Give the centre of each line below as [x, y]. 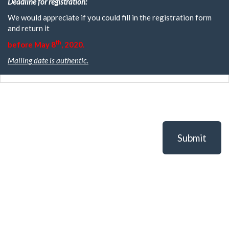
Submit [192, 138]
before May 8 [32, 44]
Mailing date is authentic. [48, 60]
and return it [29, 28]
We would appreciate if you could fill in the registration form [110, 17]
